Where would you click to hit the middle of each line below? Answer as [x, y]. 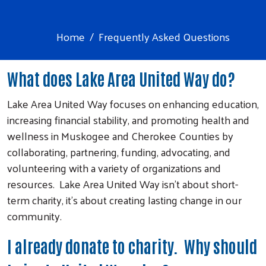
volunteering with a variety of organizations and [114, 167]
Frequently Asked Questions [164, 36]
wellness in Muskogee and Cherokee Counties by [120, 135]
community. [34, 216]
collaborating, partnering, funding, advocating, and [119, 151]
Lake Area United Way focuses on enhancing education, [133, 103]
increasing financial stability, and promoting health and [128, 119]
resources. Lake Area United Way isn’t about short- [123, 183]
